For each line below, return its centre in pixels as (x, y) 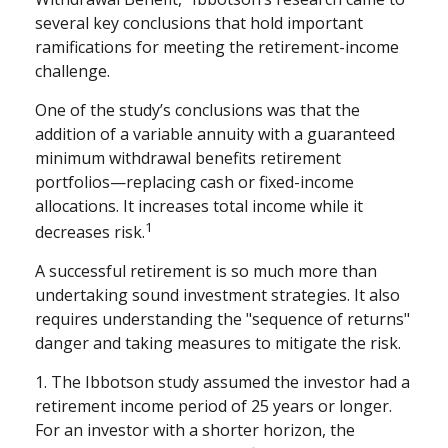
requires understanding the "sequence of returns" (222, 319)
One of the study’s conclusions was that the (197, 110)
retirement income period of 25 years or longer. (213, 406)
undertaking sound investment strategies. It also (217, 295)
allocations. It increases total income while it (199, 206)
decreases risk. (90, 232)
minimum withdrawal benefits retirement (188, 158)
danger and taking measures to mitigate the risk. (218, 343)
